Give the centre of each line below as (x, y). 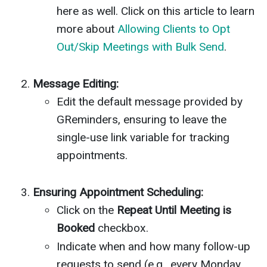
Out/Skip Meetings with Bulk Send (140, 46)
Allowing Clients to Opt (174, 29)
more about (87, 29)
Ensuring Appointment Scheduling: (118, 192)
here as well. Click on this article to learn (156, 11)
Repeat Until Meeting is (174, 210)
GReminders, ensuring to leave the (142, 119)
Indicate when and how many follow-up (153, 247)
